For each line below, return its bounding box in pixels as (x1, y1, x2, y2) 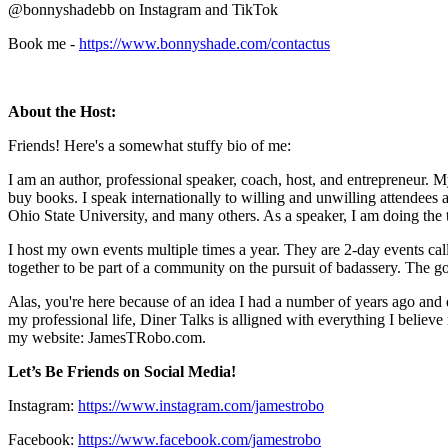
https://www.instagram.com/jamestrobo (78, 396, 324, 414)
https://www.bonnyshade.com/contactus (79, 34, 330, 52)
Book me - (8, 34, 79, 52)
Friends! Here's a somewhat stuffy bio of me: (8, 136, 299, 154)
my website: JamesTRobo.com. (8, 328, 206, 346)
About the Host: (8, 102, 120, 120)
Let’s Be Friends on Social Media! (8, 362, 236, 380)
